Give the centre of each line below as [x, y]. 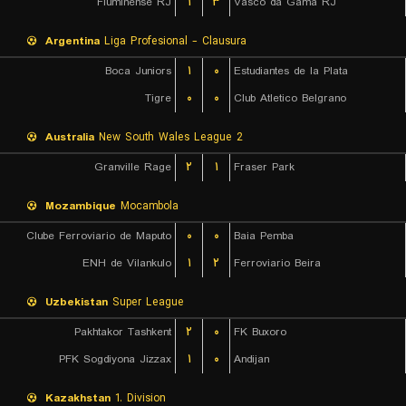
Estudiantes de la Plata [291, 71]
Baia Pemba [264, 236]
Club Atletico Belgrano [290, 98]
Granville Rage [133, 167]
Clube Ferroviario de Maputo [99, 236]
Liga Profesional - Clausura [173, 41]
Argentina [72, 41]
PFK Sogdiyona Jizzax [115, 359]
